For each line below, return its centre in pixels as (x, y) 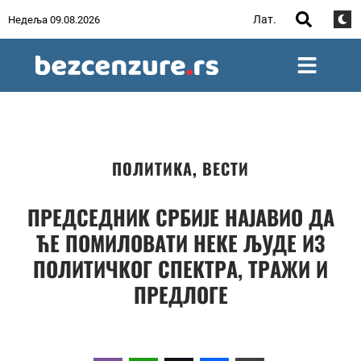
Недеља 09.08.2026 (54, 19)
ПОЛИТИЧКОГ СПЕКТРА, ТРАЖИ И (180, 269)
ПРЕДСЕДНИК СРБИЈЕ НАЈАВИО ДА (180, 217)
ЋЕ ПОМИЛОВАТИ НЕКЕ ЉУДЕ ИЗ (180, 243)
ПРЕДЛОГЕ (180, 295)
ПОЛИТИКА (152, 168)
